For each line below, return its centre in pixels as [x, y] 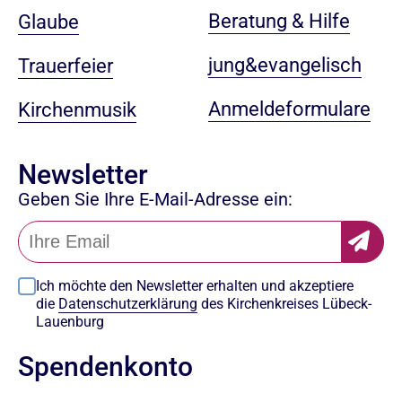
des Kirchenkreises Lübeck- [284, 303]
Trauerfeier [66, 66]
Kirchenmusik [77, 109]
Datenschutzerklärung [128, 303]
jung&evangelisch [284, 66]
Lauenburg [70, 321]
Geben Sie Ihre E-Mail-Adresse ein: [155, 199]
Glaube [48, 22]
